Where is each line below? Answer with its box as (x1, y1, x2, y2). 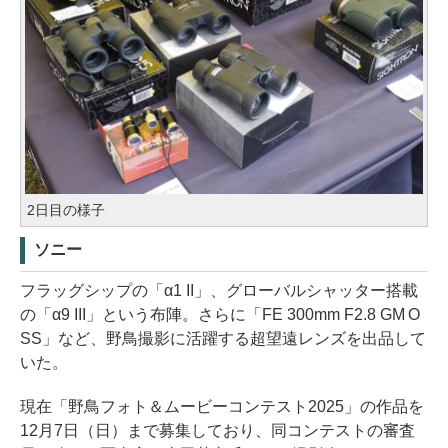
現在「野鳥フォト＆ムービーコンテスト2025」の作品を (20, 397, 424, 415)
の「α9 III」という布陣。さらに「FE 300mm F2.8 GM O (20, 305, 421, 323)
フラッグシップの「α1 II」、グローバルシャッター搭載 (20, 281, 418, 299)
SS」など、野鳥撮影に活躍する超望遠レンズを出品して (20, 329, 426, 347)
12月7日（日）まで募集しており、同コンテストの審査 (20, 421, 415, 439)
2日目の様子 (27, 201, 105, 218)
